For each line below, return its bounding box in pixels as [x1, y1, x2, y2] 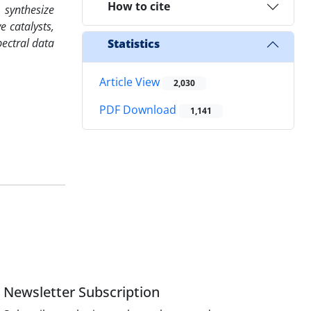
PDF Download [99, 102, 179, 118]
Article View [99, 74, 162, 90]
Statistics [108, 36, 160, 52]
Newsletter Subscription [3, 282, 160, 301]
